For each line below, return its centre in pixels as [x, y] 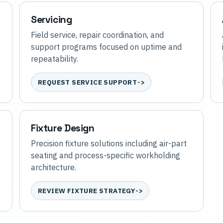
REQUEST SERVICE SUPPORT [88, 82]
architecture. [54, 167]
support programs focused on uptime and [106, 47]
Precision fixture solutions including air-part [109, 144]
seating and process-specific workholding [106, 156]
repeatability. [55, 59]
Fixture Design [63, 128]
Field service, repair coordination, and [97, 35]
